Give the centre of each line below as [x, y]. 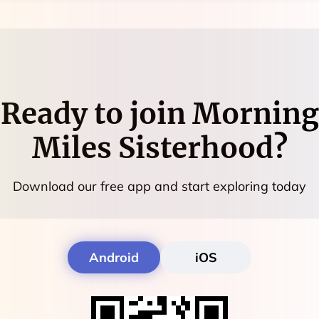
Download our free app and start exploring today [159, 186]
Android [114, 257]
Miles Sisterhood [152, 148]
